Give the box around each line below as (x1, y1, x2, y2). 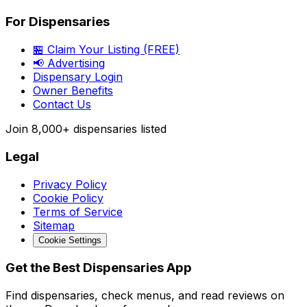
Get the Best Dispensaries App (5, 260, 192, 276)
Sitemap (33, 218, 75, 232)
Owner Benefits (33, 84, 113, 98)
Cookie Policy (33, 191, 103, 205)
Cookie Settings (38, 234, 101, 245)
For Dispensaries (5, 14, 110, 30)
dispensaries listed (70, 122, 167, 136)
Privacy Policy (33, 177, 107, 191)
